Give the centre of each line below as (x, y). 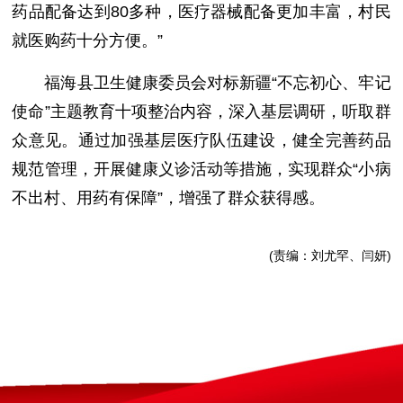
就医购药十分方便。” (88, 40)
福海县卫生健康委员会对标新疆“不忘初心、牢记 (218, 83)
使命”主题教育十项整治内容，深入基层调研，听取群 (201, 112)
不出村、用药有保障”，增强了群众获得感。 (169, 198)
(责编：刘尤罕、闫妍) (330, 255)
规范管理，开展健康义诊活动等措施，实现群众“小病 (201, 169)
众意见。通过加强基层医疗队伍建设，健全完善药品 (201, 140)
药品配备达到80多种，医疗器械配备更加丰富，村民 (201, 12)
